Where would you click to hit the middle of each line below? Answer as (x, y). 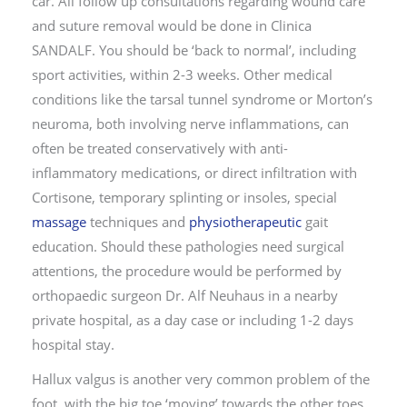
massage (59, 221)
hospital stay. (73, 344)
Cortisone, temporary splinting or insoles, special (184, 197)
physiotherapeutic (245, 221)
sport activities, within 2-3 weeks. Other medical (182, 74)
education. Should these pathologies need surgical (188, 246)
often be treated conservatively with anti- (160, 148)
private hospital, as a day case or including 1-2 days (193, 319)
